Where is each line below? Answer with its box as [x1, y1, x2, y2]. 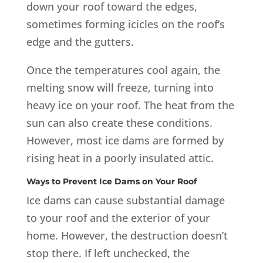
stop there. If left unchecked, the [26, 245, 190, 260]
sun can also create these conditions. [26, 115, 213, 130]
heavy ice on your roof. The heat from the [26, 97, 234, 112]
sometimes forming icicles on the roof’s [26, 16, 225, 31]
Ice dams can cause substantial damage [26, 193, 225, 207]
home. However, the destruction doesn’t [26, 228, 228, 242]
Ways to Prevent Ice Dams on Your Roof [26, 176, 197, 187]
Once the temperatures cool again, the [26, 62, 220, 77]
